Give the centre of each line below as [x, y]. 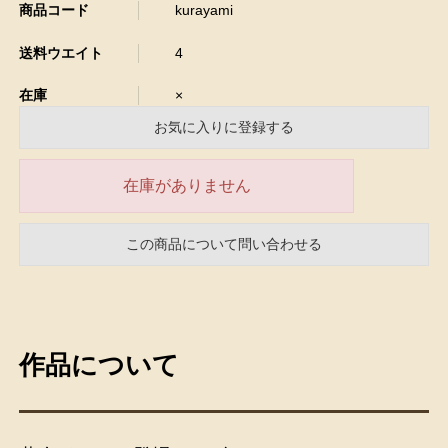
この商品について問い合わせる [224, 244]
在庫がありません [186, 186]
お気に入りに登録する [224, 127]
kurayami [203, 10]
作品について [99, 365]
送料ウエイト [61, 52]
